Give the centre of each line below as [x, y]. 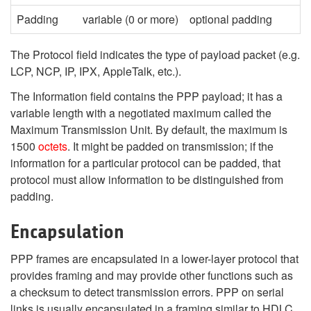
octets [53, 146]
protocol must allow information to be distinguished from [147, 179]
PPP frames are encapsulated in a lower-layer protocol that [154, 259]
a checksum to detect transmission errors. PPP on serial [147, 292]
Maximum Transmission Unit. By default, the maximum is [149, 129]
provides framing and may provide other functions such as [152, 275]
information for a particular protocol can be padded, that [145, 163]
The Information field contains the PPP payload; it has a [146, 96]
